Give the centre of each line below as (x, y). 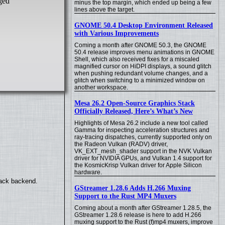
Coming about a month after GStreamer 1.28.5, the (143, 208)
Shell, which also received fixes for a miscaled (137, 59)
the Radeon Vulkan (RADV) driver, (121, 144)
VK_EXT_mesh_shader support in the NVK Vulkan (143, 151)
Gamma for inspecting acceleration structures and (142, 130)
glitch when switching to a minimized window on (140, 80)
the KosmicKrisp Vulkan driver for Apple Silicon (138, 165)
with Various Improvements (117, 33)
